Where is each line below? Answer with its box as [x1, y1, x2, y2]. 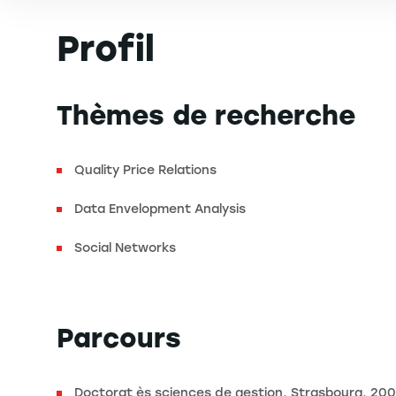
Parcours [57, 321, 181, 354]
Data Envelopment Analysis [74, 201, 246, 217]
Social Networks [74, 240, 176, 255]
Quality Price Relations [74, 162, 217, 178]
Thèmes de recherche [57, 98, 355, 132]
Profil [57, 27, 155, 70]
